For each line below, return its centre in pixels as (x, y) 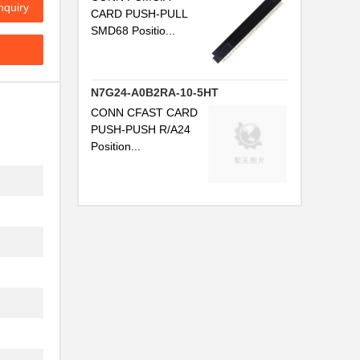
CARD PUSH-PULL (139, 14)
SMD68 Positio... (133, 31)
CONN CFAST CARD (144, 112)
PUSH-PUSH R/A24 (141, 129)
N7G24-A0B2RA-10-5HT (155, 92)
